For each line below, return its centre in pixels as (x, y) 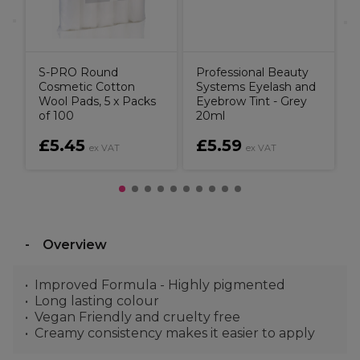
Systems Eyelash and (256, 87)
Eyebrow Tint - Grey (252, 101)
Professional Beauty (252, 72)
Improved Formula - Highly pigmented (160, 285)
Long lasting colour (97, 301)
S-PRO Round (78, 72)
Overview (75, 245)
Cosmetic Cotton (87, 87)
